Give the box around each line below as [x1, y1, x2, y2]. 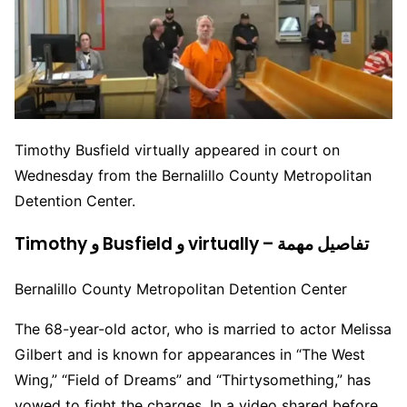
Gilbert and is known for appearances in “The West [15, 344, 365, 363]
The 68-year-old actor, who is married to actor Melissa [15, 319, 392, 338]
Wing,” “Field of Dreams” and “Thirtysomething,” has [15, 370, 371, 389]
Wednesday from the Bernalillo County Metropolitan [15, 165, 372, 184]
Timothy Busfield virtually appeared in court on [15, 140, 340, 159]
